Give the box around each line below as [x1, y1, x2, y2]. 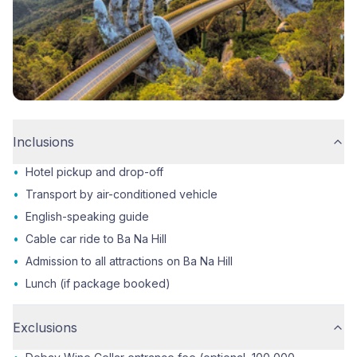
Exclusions [13, 319, 77, 335]
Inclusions [13, 133, 74, 150]
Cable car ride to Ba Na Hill [25, 231, 167, 245]
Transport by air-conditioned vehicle [25, 186, 218, 201]
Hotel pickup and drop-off [25, 164, 163, 178]
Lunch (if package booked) [25, 276, 171, 290]
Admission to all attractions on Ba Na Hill [25, 253, 233, 268]
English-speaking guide [25, 209, 149, 223]
